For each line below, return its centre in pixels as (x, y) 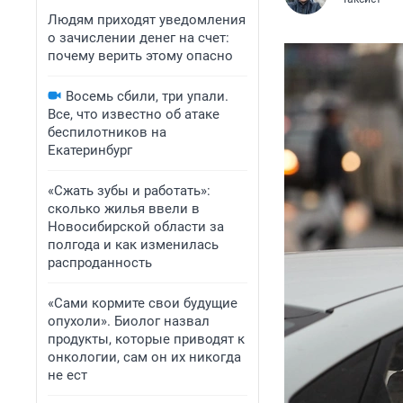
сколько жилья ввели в (124, 209)
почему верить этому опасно (140, 56)
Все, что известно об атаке (134, 114)
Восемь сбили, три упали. (147, 96)
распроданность (100, 263)
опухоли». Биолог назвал (129, 321)
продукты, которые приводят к (146, 339)
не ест (67, 375)
